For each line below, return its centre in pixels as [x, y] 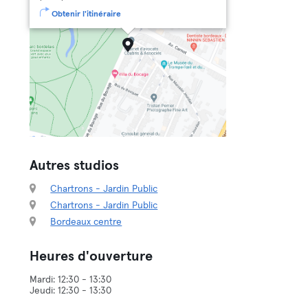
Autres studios [75, 166]
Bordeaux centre [86, 222]
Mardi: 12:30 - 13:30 [71, 280]
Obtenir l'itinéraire [87, 14]
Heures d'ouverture [91, 256]
